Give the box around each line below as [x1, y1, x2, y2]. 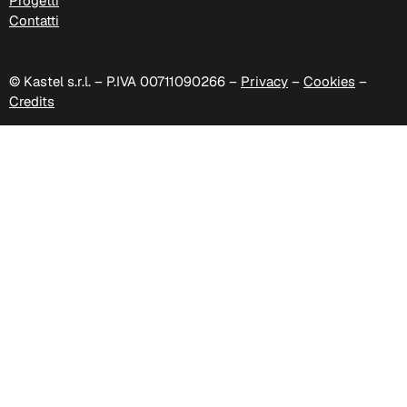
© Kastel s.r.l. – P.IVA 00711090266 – [9, 73, 241, 91]
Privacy [241, 73, 288, 91]
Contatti [9, 12, 59, 30]
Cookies [303, 73, 355, 91]
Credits [9, 93, 55, 111]
